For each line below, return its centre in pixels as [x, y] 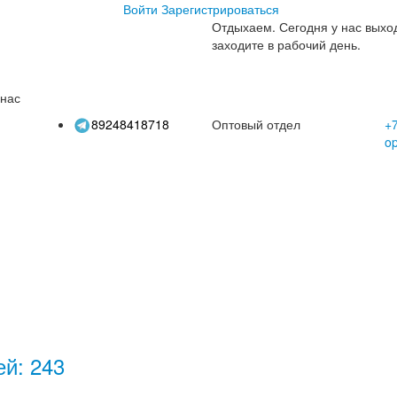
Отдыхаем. [244, 27]
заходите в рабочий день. [286, 44]
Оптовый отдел [256, 124]
